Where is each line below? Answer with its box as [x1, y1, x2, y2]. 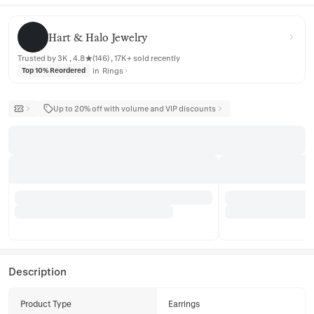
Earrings [168, 299, 200, 308]
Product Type [20, 299, 71, 308]
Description [8, 265, 67, 278]
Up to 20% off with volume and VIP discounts [53, 104, 216, 113]
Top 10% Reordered [22, 66, 86, 74]
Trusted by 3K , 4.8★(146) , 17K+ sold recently [18, 53, 180, 62]
